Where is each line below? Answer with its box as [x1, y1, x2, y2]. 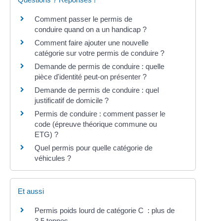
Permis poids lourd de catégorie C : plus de [35, 206, 175, 215]
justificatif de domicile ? [35, 96, 109, 105]
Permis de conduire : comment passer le [35, 109, 166, 118]
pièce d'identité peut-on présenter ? [35, 72, 147, 81]
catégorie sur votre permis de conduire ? [35, 48, 165, 57]
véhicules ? [35, 153, 72, 162]
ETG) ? [35, 130, 59, 139]
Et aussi [18, 186, 44, 195]
